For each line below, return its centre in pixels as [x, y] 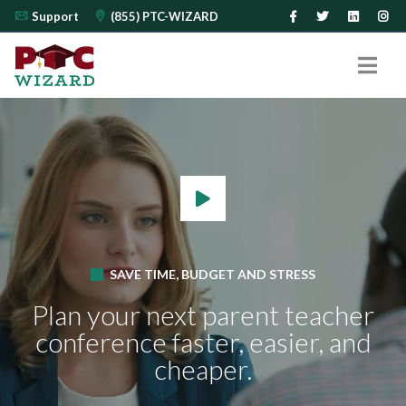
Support [55, 16]
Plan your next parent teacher [203, 314]
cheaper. [203, 369]
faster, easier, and [269, 342]
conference [101, 342]
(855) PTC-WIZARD [164, 16]
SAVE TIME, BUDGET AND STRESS [211, 274]
